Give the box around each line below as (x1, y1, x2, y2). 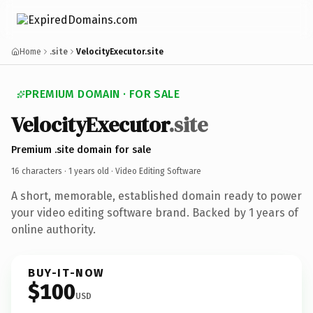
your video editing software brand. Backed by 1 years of (11, 205, 298, 219)
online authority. (11, 222, 96, 236)
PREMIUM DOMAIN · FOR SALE (25, 87, 180, 101)
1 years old (68, 166, 109, 176)
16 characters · (11, 166, 68, 176)
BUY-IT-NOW (28, 265, 105, 279)
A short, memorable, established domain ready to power (11, 189, 302, 203)
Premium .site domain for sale (11, 143, 151, 156)
